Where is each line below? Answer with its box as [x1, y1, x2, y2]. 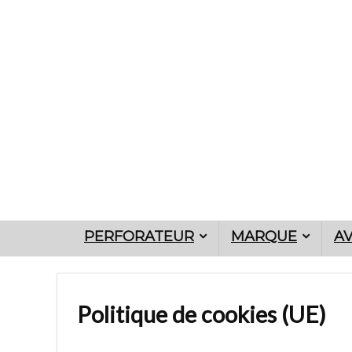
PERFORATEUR [84, 228, 194, 245]
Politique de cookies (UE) [77, 300, 326, 328]
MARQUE [231, 228, 297, 245]
